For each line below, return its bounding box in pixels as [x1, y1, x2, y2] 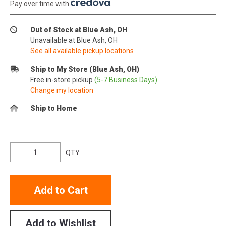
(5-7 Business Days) [94, 75, 157, 84]
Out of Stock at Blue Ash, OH [30, 25, 127, 34]
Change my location [30, 86, 93, 94]
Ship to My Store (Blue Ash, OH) [30, 65, 139, 73]
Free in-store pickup [30, 75, 94, 84]
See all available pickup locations [30, 46, 134, 55]
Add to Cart [33, 184, 88, 196]
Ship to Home [30, 104, 77, 112]
